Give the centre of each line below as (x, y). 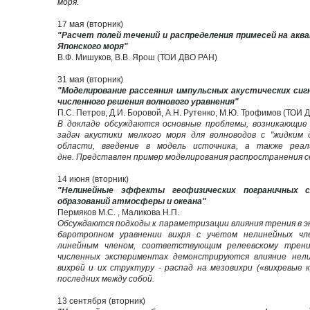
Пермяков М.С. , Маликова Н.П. (118, 212)
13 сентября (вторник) (101, 301)
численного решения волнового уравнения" (149, 101)
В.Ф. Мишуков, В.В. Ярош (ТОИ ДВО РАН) (137, 57)
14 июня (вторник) (93, 179)
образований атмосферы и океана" (132, 201)
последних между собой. (106, 279)
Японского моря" (93, 46)
